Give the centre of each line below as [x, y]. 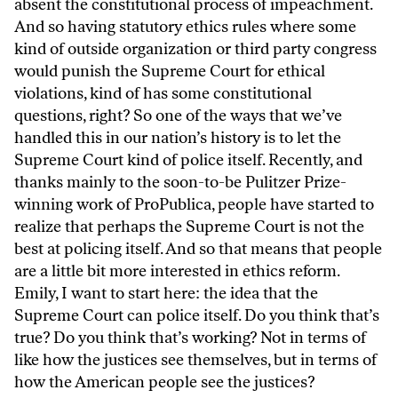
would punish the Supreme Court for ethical [170, 72]
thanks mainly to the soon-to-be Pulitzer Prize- [180, 183]
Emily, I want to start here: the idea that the [166, 294]
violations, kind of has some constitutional [163, 94]
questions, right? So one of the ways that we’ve [178, 116]
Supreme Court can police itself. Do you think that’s [197, 316]
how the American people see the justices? [164, 382]
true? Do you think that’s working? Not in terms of [190, 338]
